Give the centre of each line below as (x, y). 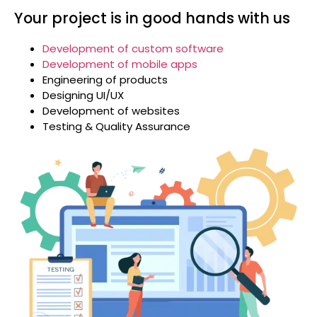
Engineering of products (105, 79)
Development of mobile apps (120, 64)
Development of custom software (133, 48)
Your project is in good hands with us (152, 18)
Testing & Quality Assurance (116, 126)
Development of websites (111, 110)
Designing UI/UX (83, 95)
